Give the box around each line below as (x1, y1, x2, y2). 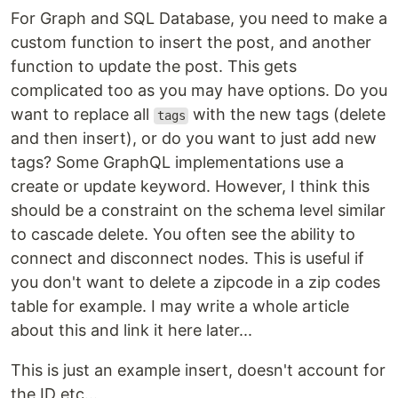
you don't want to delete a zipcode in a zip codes (11, 273, 380, 292)
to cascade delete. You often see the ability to (11, 225, 355, 244)
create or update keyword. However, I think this (11, 177, 370, 196)
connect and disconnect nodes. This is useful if (11, 249, 364, 268)
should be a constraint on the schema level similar (11, 201, 386, 220)
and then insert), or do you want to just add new (11, 129, 377, 148)
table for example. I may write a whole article (11, 297, 349, 316)
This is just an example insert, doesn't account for (11, 361, 386, 380)
